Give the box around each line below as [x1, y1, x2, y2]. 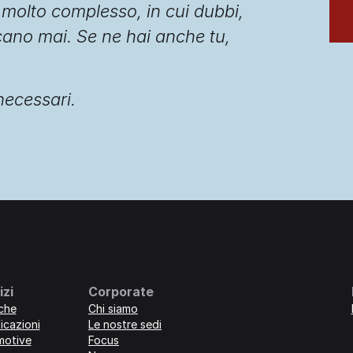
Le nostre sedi [88, 318, 162, 332]
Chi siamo [88, 302, 138, 316]
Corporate [88, 284, 154, 300]
